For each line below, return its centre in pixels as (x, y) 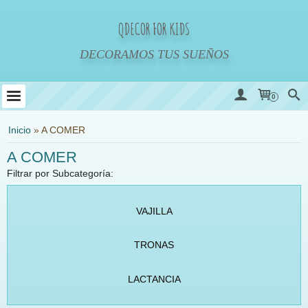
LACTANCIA (154, 279)
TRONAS (154, 245)
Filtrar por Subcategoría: (60, 173)
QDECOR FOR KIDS (154, 29)
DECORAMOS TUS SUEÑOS (154, 54)
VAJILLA (154, 211)
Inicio (20, 130)
